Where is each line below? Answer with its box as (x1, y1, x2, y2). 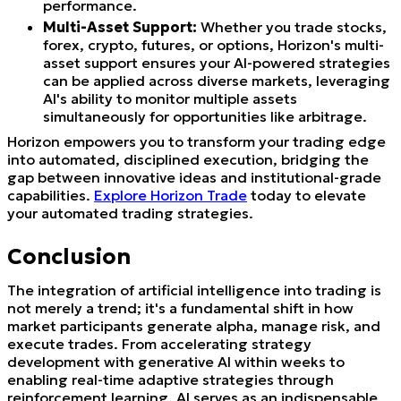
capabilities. (7, 185, 94, 204)
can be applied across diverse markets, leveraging (43, 71, 390, 90)
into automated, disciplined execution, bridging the (7, 149, 369, 168)
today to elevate (247, 185, 366, 204)
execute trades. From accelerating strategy (7, 334, 311, 353)
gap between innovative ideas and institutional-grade (7, 167, 381, 186)
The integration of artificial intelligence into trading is (7, 280, 381, 299)
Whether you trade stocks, (197, 17, 387, 36)
